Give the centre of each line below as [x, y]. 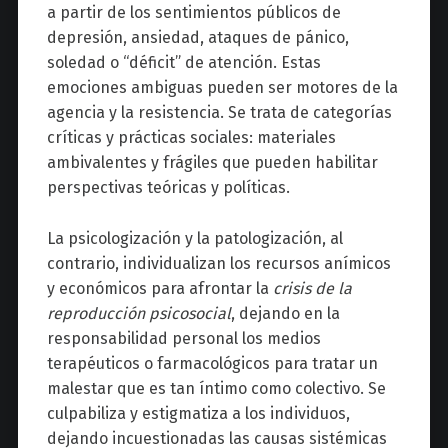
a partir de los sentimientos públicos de [193, 13]
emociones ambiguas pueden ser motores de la [222, 88]
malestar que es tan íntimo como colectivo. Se [216, 389]
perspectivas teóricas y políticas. [168, 188]
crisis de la [312, 289]
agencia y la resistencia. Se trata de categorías [219, 113]
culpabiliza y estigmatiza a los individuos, [198, 414]
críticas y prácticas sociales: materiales [191, 138]
